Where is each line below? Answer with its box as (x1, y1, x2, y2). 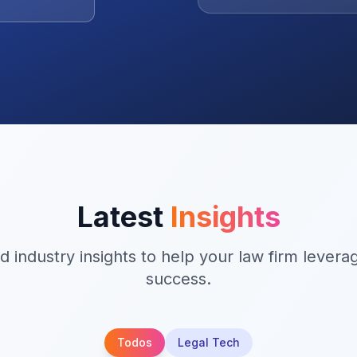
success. (146, 269, 211, 288)
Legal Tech (178, 335, 240, 349)
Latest (76, 199, 171, 234)
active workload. (218, 4, 316, 21)
